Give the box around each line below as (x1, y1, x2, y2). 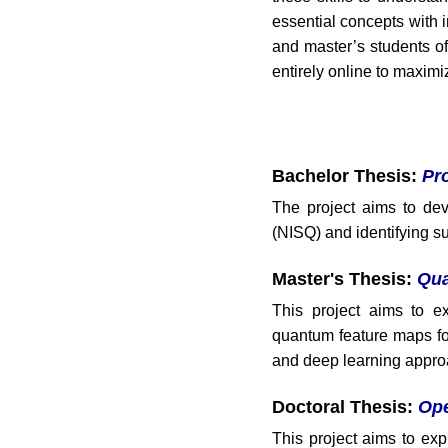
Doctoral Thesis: (272, 397, 418, 417)
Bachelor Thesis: (272, 166, 422, 186)
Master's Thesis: (272, 269, 417, 289)
